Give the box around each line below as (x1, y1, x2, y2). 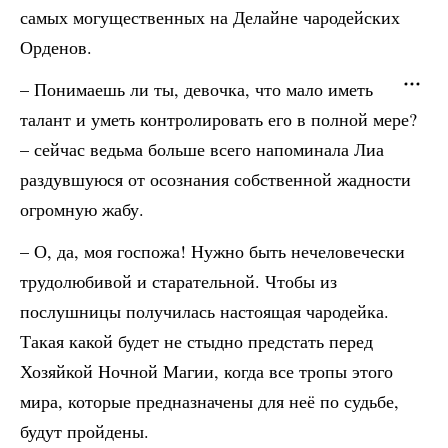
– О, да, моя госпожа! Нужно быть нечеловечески (20, 239, 405, 263)
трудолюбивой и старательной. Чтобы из (20, 269, 337, 293)
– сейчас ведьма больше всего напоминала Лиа (20, 137, 384, 161)
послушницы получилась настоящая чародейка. (20, 299, 389, 323)
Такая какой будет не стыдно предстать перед (20, 329, 373, 353)
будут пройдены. (20, 419, 149, 443)
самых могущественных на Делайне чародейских (20, 5, 400, 29)
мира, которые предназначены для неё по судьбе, (20, 389, 399, 413)
